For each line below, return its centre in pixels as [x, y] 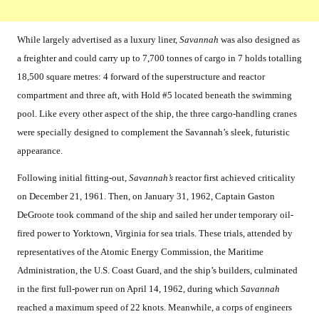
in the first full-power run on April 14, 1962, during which [129, 289]
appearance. [40, 151]
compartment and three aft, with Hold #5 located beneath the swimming [155, 95]
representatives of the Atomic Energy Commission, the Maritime [140, 252]
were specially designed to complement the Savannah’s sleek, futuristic [153, 132]
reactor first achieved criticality [234, 178]
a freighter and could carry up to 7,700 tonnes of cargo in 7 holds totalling [159, 58]
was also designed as [260, 40]
